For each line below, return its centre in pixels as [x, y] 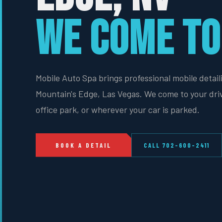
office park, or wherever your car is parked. [118, 109]
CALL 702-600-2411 [177, 145]
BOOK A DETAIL [83, 145]
